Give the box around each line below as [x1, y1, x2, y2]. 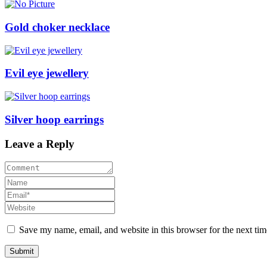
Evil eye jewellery [5, 67, 89, 80]
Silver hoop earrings [5, 113, 104, 126]
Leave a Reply [5, 137, 74, 150]
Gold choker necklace [5, 20, 110, 33]
